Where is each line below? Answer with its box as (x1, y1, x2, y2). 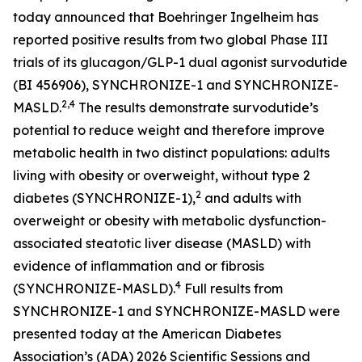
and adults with (201, 190, 301, 206)
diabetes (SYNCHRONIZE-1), (13, 190, 196, 206)
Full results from (181, 280, 283, 297)
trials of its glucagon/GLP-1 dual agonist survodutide (13, 54, 347, 70)
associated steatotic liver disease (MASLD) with (13, 235, 311, 251)
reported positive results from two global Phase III (13, 32, 328, 48)
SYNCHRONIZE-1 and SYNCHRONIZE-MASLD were (13, 303, 340, 319)
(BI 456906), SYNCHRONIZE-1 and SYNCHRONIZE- (13, 77, 339, 93)
